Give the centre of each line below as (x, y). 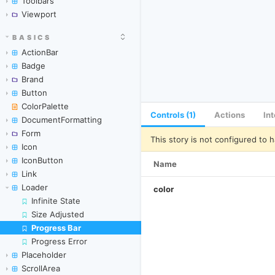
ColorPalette (45, 106)
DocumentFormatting (62, 120)
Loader (35, 187)
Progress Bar (56, 228)
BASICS (32, 37)
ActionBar (40, 52)
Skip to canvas (101, 228)
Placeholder (44, 255)
